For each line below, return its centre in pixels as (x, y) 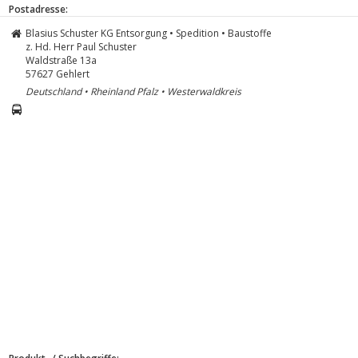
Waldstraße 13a (61, 60)
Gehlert (73, 74)
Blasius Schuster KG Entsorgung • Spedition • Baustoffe (149, 33)
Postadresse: (38, 9)
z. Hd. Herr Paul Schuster (81, 46)
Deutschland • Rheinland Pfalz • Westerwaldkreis (133, 91)
